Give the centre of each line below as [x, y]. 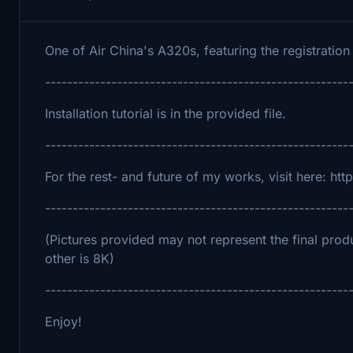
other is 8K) [80, 258]
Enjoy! [63, 321]
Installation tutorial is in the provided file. [165, 113]
